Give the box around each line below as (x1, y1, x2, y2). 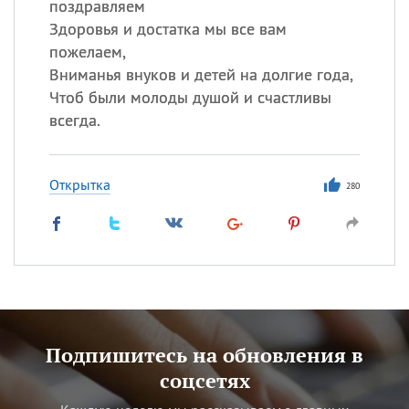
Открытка (48, 175, 110, 194)
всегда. (48, 110, 100, 131)
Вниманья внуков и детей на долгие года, (48, 64, 353, 85)
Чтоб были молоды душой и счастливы (48, 87, 331, 108)
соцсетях (159, 367, 250, 393)
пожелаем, (48, 41, 126, 62)
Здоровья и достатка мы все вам (48, 18, 287, 39)
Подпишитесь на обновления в (46, 341, 363, 368)
